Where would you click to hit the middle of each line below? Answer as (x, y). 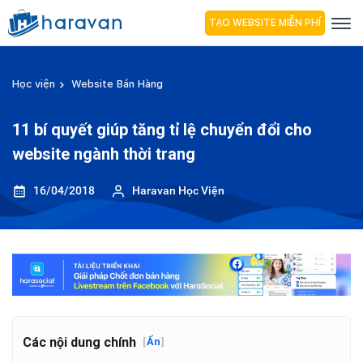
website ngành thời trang (104, 154)
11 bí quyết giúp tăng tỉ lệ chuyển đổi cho (162, 130)
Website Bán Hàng (117, 84)
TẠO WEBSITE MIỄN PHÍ (265, 22)
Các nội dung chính (79, 342)
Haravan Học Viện (178, 190)
